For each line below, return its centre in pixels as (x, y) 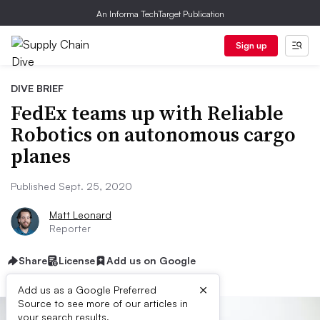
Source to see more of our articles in (103, 303)
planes (41, 156)
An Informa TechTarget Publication (160, 14)
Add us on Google (151, 260)
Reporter (70, 228)
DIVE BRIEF (37, 88)
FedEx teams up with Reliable (147, 113)
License (77, 260)
